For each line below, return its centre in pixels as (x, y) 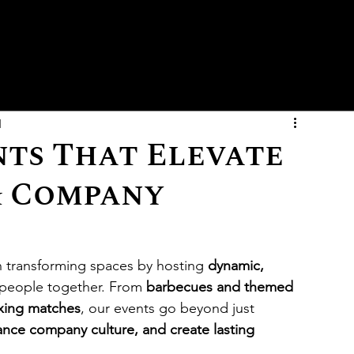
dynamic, (238, 265)
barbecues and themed (222, 287)
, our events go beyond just (169, 308)
